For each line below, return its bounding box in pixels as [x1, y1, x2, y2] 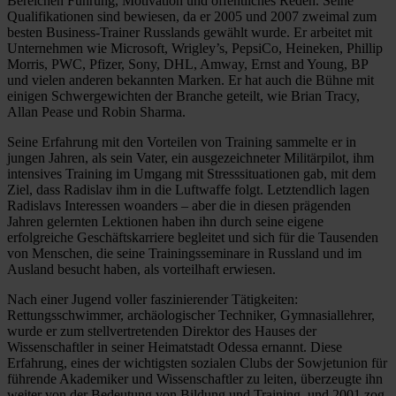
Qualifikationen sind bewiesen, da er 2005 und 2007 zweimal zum [7, 8, 377, 24]
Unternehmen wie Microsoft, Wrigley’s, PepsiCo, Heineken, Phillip [7, 40, 383, 56]
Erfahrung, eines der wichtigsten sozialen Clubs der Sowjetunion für [7, 354, 387, 370]
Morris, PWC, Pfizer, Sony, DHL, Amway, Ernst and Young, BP [7, 56, 368, 72]
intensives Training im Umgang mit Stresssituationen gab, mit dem [7, 165, 376, 181]
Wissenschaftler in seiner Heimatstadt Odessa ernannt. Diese [7, 339, 342, 354]
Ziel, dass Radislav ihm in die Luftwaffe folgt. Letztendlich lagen [7, 181, 369, 197]
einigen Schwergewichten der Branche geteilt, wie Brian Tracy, [7, 88, 360, 103]
